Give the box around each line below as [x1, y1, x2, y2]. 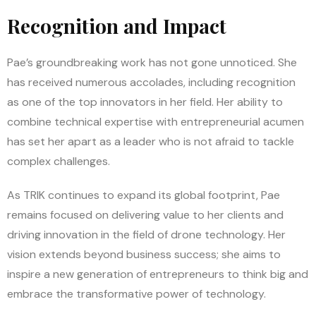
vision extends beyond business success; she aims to [7, 246, 281, 262]
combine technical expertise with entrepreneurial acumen [7, 114, 304, 129]
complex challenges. [7, 153, 110, 169]
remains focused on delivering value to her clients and [7, 207, 284, 222]
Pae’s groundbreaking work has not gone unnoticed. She [7, 54, 297, 70]
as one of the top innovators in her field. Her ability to [7, 94, 283, 109]
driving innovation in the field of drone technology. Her [7, 226, 286, 242]
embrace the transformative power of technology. [7, 286, 266, 301]
